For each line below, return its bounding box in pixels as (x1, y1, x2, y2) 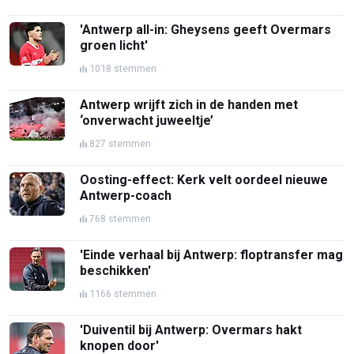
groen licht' (80, 37, 149, 53)
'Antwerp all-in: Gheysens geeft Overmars (80, 21, 332, 37)
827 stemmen (89, 137, 152, 149)
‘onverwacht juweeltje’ (80, 112, 214, 128)
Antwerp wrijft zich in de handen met (80, 96, 299, 112)
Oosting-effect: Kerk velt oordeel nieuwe (80, 171, 329, 187)
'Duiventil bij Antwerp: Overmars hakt (80, 322, 303, 337)
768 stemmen (89, 212, 152, 224)
